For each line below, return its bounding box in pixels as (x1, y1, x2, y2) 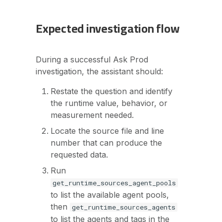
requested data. (51, 150, 108, 160)
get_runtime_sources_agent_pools (53, 178, 176, 187)
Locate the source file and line (51, 126, 164, 136)
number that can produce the (51, 138, 162, 148)
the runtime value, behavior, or (51, 98, 167, 108)
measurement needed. (51, 110, 134, 120)
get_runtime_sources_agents (72, 203, 175, 212)
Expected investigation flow (36, 17, 180, 40)
